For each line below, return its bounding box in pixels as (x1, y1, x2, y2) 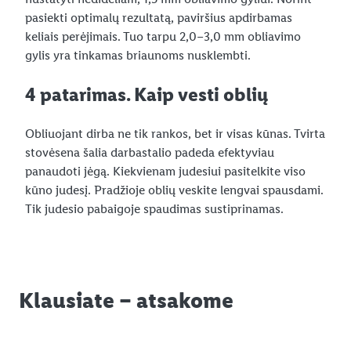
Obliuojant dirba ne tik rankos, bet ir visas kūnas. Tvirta (25, 125, 325, 141)
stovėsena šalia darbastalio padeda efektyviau (25, 144, 274, 160)
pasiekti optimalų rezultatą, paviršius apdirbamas (25, 9, 292, 25)
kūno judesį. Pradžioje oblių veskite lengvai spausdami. (25, 182, 324, 197)
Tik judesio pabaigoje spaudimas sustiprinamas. (25, 201, 284, 216)
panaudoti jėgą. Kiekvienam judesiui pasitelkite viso (25, 163, 306, 179)
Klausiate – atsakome (19, 286, 233, 313)
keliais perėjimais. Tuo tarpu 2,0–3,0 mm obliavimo (25, 28, 301, 44)
